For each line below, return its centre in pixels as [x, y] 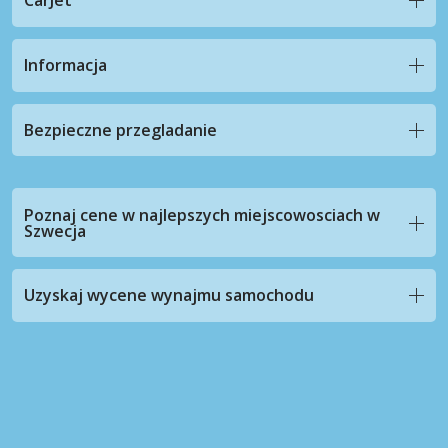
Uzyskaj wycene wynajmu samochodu [169, 295]
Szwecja [55, 230]
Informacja [65, 65]
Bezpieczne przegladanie [120, 129]
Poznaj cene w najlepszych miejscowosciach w [202, 214]
